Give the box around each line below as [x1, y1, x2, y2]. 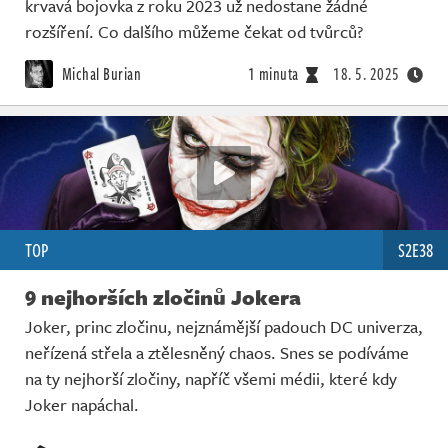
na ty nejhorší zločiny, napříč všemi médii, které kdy [25, 366, 397, 392]
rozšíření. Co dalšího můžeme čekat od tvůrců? [25, 18, 363, 44]
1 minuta [247, 61, 299, 86]
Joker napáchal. [25, 392, 139, 418]
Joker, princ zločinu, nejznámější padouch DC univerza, [25, 314, 423, 340]
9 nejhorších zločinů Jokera [25, 282, 301, 313]
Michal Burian [58, 61, 141, 86]
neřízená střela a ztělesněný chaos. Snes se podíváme [25, 340, 409, 366]
